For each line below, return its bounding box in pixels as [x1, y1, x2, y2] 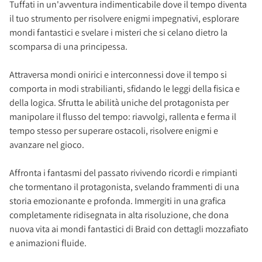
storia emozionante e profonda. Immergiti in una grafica [9, 195, 226, 207]
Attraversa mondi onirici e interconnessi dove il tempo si [9, 68, 227, 81]
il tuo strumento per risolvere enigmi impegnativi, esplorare [9, 12, 239, 25]
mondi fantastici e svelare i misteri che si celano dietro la [9, 26, 227, 39]
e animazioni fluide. [9, 237, 87, 249]
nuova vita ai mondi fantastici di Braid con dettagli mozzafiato [9, 223, 249, 235]
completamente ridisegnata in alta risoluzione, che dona [9, 209, 229, 221]
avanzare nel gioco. [9, 139, 84, 151]
